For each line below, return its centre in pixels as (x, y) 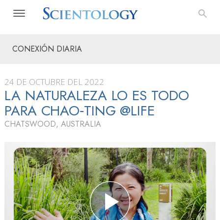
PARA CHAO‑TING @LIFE (80, 111)
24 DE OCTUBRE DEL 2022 (54, 82)
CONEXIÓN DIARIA (47, 49)
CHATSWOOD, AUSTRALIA (53, 124)
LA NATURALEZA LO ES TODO (97, 96)
